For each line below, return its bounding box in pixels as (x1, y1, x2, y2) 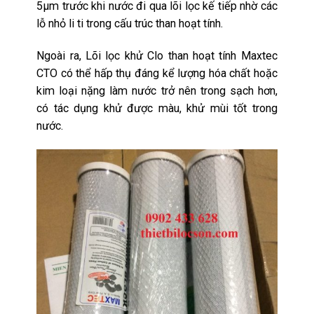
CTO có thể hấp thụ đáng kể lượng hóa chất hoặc (36, 67, 278, 81)
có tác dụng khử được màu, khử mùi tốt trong (36, 102, 278, 116)
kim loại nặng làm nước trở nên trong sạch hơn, (36, 84, 278, 98)
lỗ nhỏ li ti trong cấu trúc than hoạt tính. (36, 17, 224, 31)
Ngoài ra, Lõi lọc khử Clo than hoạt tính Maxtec (36, 49, 278, 63)
